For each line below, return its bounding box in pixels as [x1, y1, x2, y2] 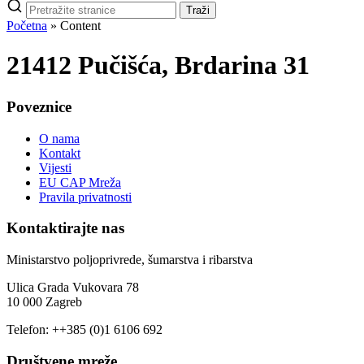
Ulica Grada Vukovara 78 [6, 280, 139, 295]
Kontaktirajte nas [6, 219, 124, 237]
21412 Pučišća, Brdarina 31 [6, 50, 310, 80]
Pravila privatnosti [39, 189, 132, 204]
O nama [39, 131, 80, 145]
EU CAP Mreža [39, 175, 121, 189]
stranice [25, 11, 64, 25]
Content [60, 19, 101, 32]
